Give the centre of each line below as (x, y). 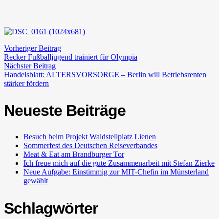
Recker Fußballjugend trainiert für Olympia (71, 57)
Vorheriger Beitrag (33, 48)
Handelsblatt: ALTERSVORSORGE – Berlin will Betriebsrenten (105, 74)
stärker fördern (26, 83)
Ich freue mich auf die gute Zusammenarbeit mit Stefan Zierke (119, 163)
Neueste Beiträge (65, 111)
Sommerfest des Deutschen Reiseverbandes (90, 146)
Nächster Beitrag (30, 66)
